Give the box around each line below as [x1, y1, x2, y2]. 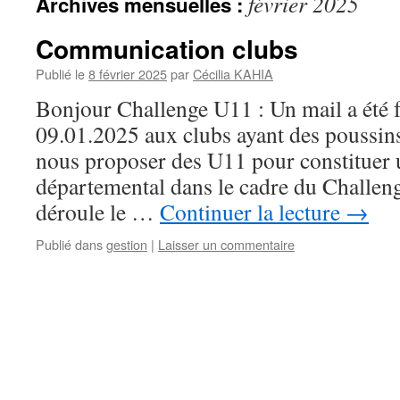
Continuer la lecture [160, 196, 346, 227]
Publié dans [36, 235, 103, 254]
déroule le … [36, 196, 160, 227]
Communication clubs [36, 30, 298, 67]
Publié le [36, 64, 85, 83]
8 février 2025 [88, 64, 167, 83]
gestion [106, 235, 147, 254]
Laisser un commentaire [158, 235, 295, 254]
